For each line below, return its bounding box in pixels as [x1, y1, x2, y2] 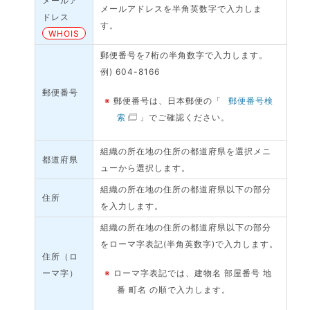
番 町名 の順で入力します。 [117, 284, 231, 295]
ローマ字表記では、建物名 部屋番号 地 [113, 268, 273, 278]
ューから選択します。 [100, 163, 191, 173]
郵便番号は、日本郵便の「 [113, 95, 222, 106]
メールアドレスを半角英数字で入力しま [100, 3, 263, 14]
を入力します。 [100, 201, 164, 211]
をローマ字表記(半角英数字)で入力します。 [100, 239, 279, 249]
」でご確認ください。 [140, 112, 230, 122]
